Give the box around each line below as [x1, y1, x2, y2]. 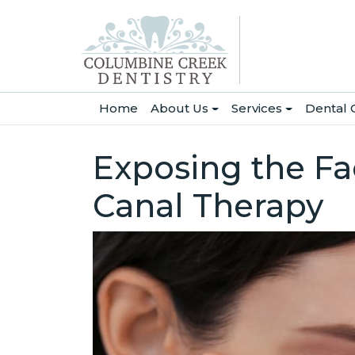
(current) [137, 99, 193, 115]
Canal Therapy [93, 185, 323, 225]
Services [231, 100, 285, 116]
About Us [151, 100, 212, 116]
